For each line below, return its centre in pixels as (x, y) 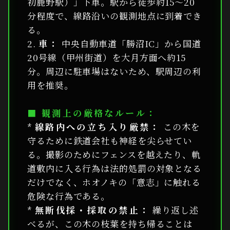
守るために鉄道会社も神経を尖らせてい (110, 140)
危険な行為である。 (69, 196)
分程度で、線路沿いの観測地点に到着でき (115, 15)
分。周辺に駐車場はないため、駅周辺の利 (114, 71)
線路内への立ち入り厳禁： (98, 126)
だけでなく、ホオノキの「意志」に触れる (114, 182)
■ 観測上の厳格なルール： (92, 112)
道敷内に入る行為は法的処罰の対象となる (115, 168)
